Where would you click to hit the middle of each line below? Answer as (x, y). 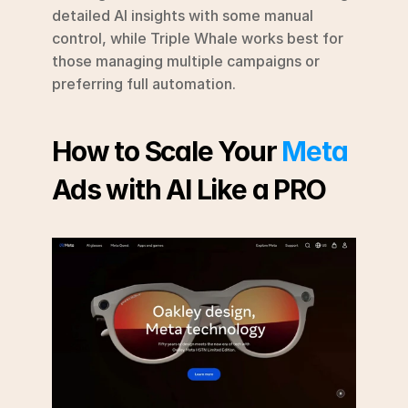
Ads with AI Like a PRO (189, 189)
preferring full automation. (144, 84)
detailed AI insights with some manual (183, 15)
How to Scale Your (167, 151)
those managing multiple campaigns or (186, 61)
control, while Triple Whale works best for (198, 38)
